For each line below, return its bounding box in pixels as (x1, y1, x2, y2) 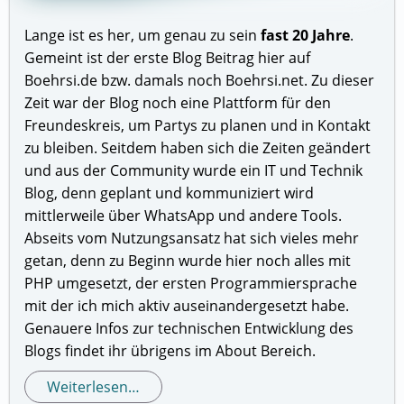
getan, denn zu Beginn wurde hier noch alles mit (24, 251, 352, 271)
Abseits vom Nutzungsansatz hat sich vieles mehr (24, 228, 360, 249)
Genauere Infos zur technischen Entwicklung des (24, 318, 354, 339)
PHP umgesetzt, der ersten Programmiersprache (24, 273, 358, 294)
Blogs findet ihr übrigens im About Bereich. (24, 341, 317, 362)
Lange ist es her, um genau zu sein (24, 25, 262, 46)
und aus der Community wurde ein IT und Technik (24, 161, 363, 181)
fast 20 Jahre (261, 25, 351, 46)
